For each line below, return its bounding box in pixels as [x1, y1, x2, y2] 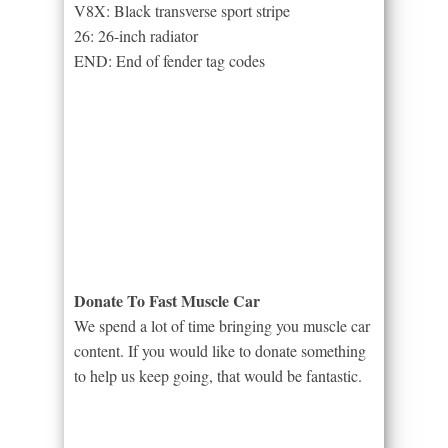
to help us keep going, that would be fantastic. [74, 364, 362, 386]
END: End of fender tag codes [74, 49, 265, 71]
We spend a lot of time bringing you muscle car [74, 314, 370, 336]
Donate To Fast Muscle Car [74, 288, 260, 312]
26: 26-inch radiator [74, 24, 198, 46]
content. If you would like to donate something [74, 339, 366, 361]
